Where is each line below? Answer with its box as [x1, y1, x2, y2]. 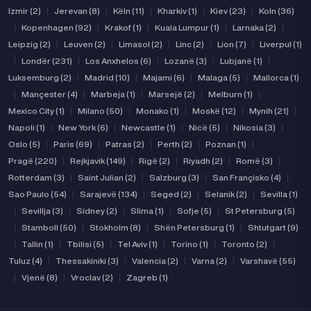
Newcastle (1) [121, 123, 176, 132]
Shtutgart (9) [248, 223, 299, 232]
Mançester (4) [22, 90, 78, 99]
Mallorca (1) [253, 73, 299, 82]
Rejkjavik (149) [70, 156, 126, 165]
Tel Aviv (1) [117, 239, 158, 249]
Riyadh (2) [183, 156, 223, 165]
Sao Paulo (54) [8, 190, 67, 199]
